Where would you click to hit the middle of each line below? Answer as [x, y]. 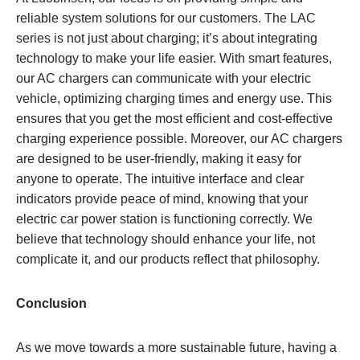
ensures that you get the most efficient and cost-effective [174, 118]
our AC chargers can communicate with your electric [164, 78]
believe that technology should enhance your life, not [166, 239]
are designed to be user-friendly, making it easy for [159, 158]
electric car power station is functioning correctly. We [164, 219]
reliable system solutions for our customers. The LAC [166, 18]
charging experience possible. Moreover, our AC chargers [179, 138]
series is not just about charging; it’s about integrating [167, 38]
